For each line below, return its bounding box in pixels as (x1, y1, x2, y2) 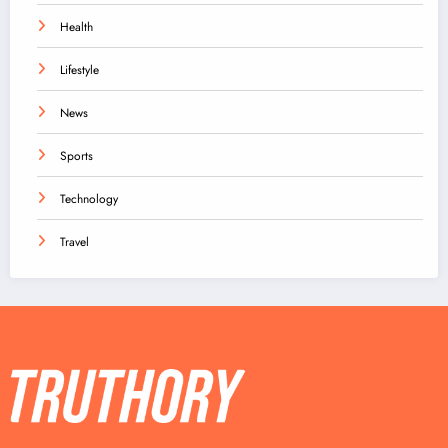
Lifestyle (60, 60, 99, 79)
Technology (60, 189, 118, 208)
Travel (60, 232, 89, 251)
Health (60, 17, 93, 36)
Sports (60, 146, 93, 165)
